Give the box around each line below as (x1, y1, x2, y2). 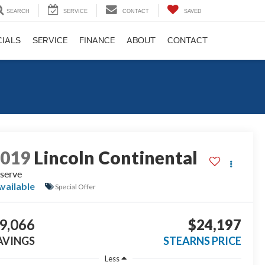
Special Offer (55, 182, 96, 191)
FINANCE (79, 36, 115, 46)
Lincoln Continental (34, 147, 198, 169)
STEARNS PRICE (163, 234, 241, 248)
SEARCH (7, 8, 30, 15)
